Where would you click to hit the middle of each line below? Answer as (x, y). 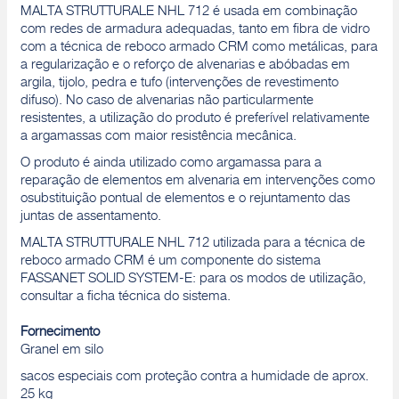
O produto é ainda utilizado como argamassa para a (171, 163)
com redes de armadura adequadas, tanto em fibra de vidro (195, 30)
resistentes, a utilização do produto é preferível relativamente (195, 119)
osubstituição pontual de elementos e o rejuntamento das (185, 199)
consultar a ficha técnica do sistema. (125, 297)
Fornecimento (60, 333)
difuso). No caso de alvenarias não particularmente (167, 101)
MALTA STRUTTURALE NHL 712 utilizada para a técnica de (192, 244)
